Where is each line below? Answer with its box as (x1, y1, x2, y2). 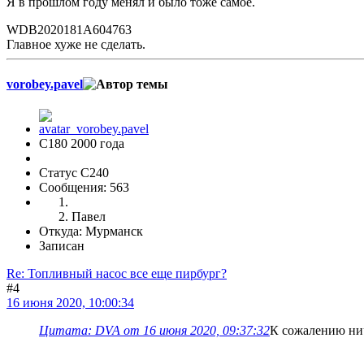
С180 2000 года (39, 136, 124, 151)
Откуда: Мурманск (39, 224, 143, 239)
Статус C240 (39, 166, 109, 180)
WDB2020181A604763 (6, 22, 132, 37)
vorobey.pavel (6, 77, 83, 92)
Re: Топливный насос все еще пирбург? (6, 266, 227, 281)
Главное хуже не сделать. (6, 37, 145, 51)
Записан (39, 239, 84, 253)
